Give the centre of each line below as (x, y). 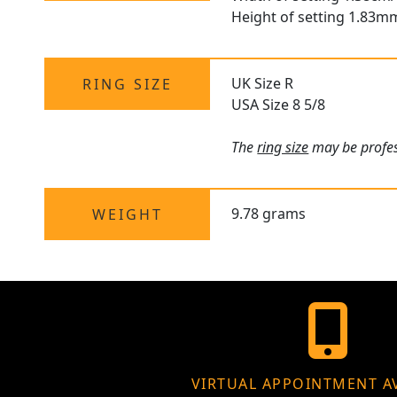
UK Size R (263, 84)
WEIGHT (127, 215)
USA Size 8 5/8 (279, 105)
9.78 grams (269, 214)
